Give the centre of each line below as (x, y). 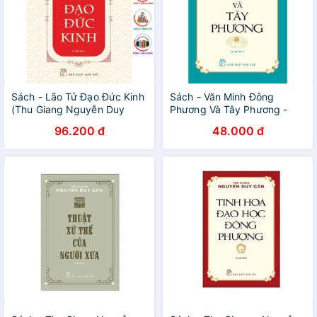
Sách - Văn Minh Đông (222, 97)
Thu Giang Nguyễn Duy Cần (236, 122)
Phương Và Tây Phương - (229, 109)
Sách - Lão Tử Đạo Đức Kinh (78, 97)
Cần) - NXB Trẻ (47, 122)
